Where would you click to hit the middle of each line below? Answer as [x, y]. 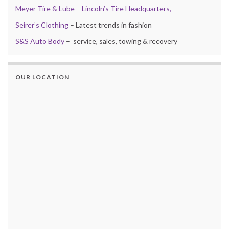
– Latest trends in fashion [110, 25]
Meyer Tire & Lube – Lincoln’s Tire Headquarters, [93, 9]
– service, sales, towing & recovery [121, 41]
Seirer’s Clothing [42, 25]
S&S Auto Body [40, 41]
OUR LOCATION [42, 77]
